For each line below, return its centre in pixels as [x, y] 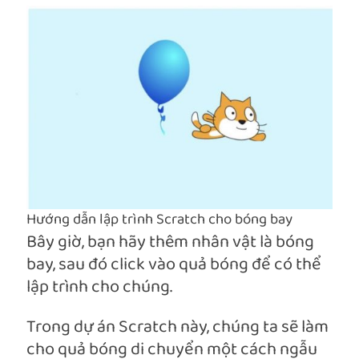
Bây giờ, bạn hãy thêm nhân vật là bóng [170, 243]
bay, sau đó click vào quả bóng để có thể [174, 265]
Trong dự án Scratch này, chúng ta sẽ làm [177, 328]
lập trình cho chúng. [99, 288]
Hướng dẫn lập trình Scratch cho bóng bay [159, 220]
